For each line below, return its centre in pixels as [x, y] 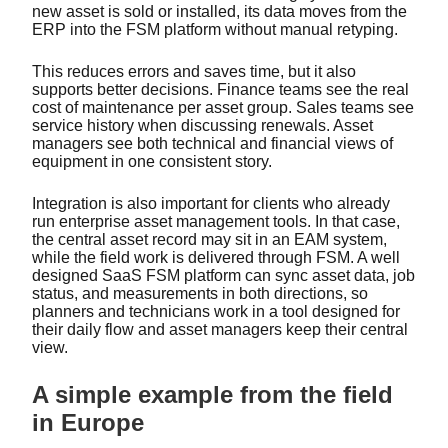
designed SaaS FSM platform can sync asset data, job [223, 275]
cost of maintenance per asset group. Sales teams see [223, 107]
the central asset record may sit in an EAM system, [209, 239]
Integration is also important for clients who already [211, 203]
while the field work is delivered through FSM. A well [216, 257]
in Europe [88, 422]
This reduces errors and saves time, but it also [194, 71]
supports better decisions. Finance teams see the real [220, 89]
